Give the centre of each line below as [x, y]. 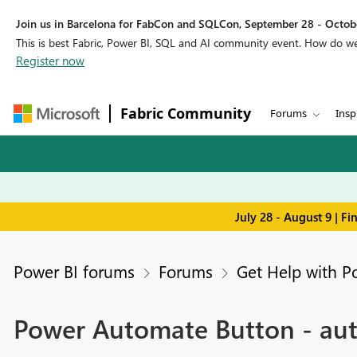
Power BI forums [74, 271]
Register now [50, 61]
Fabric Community [186, 113]
